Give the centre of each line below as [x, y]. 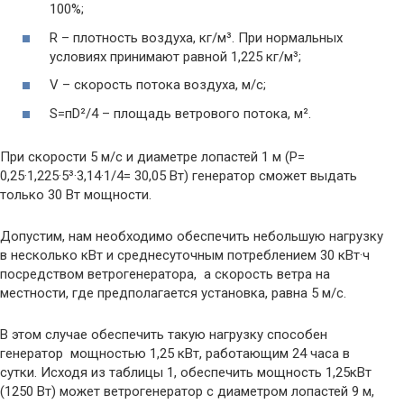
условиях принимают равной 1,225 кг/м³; [175, 56]
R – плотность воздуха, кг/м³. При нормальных [196, 37]
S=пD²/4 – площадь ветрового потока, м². [180, 113]
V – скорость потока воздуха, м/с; [158, 85]
